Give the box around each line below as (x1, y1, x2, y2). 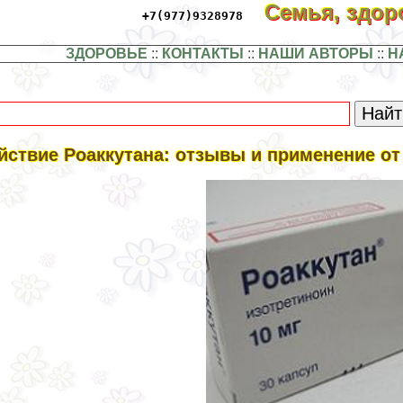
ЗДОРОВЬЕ (65, 46, 148, 62)
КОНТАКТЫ (161, 46, 244, 62)
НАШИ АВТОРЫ (257, 46, 373, 62)
